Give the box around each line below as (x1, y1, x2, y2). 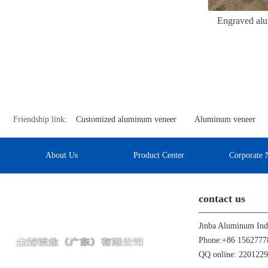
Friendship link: (13, 115, 67, 124)
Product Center (133, 151, 185, 160)
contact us (199, 193, 245, 205)
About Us (45, 151, 78, 160)
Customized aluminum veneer (76, 115, 176, 124)
